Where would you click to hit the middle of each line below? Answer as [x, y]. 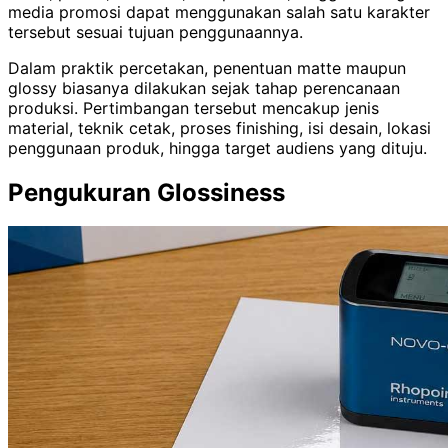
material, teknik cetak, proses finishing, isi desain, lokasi [219, 127]
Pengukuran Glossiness [146, 192]
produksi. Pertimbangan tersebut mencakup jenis [193, 107]
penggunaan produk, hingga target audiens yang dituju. [217, 147]
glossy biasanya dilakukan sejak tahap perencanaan [204, 87]
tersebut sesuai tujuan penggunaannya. [155, 31]
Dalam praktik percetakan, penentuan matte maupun [207, 67]
